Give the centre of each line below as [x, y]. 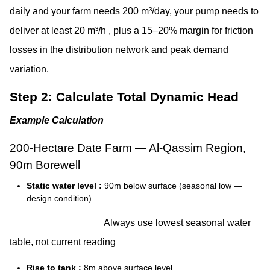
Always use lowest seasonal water [177, 222]
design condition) [59, 198]
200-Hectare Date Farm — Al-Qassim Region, [128, 148]
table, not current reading [63, 242]
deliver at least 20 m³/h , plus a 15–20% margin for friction [131, 30]
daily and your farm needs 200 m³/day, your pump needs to [134, 11]
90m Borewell [45, 165]
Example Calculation [57, 121]
